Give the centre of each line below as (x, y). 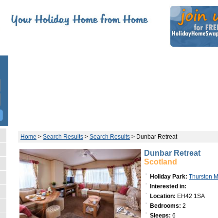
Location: (163, 196)
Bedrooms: (165, 206)
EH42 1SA (190, 196)
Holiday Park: (169, 176)
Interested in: (168, 186)
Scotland (161, 162)
